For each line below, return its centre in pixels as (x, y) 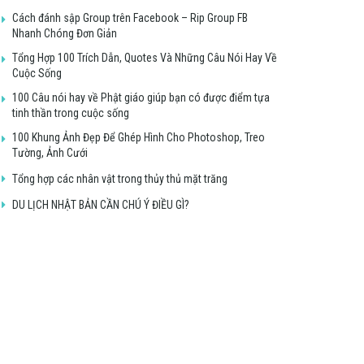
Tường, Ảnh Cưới (50, 152)
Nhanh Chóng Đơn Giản (65, 33)
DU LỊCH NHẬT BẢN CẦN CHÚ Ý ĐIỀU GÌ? (101, 204)
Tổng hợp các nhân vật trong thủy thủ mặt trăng (120, 178)
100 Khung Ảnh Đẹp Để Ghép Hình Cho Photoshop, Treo (139, 137)
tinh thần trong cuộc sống (71, 113)
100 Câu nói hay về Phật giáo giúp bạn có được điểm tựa (141, 97)
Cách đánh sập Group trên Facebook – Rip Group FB (130, 17)
